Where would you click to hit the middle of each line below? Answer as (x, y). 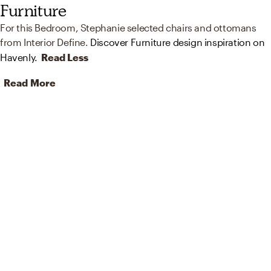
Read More (30, 83)
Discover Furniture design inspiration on (178, 42)
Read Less (64, 57)
